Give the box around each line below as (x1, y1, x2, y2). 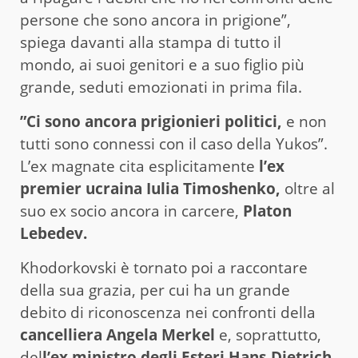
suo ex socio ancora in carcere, (20, 200, 243, 221)
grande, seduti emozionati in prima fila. (20, 76, 302, 97)
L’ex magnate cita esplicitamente (20, 155, 259, 177)
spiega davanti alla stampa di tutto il (20, 31, 281, 53)
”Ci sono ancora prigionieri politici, (20, 110, 282, 132)
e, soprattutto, (215, 324, 321, 345)
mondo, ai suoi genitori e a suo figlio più (20, 54, 304, 75)
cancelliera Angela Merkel (20, 324, 215, 345)
